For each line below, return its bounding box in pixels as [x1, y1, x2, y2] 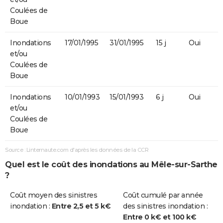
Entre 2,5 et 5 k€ [51, 202, 111, 211]
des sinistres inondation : [123, 202, 208, 211]
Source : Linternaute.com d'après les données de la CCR [5, 146, 148, 153]
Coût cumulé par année [123, 191, 203, 200]
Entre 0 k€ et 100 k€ [123, 213, 196, 222]
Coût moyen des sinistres [10, 191, 97, 200]
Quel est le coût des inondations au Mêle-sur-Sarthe [5, 159, 218, 169]
